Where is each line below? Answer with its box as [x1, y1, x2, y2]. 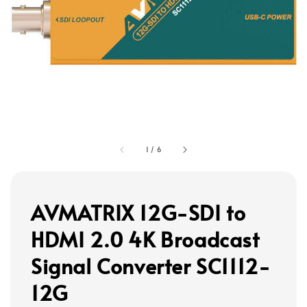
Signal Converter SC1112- [31, 251, 271, 280]
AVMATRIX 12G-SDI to [31, 198, 246, 226]
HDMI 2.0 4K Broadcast [31, 225, 260, 253]
